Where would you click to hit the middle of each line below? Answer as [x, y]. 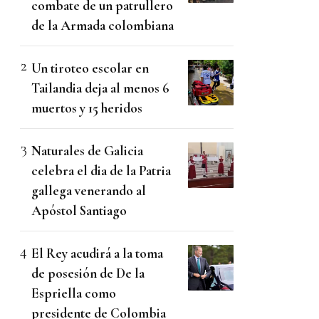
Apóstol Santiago [79, 211]
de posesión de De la [88, 273]
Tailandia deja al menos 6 [100, 88]
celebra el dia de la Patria [101, 171]
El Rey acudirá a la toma [97, 253]
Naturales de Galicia [87, 151]
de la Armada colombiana [103, 26]
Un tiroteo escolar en [90, 68]
